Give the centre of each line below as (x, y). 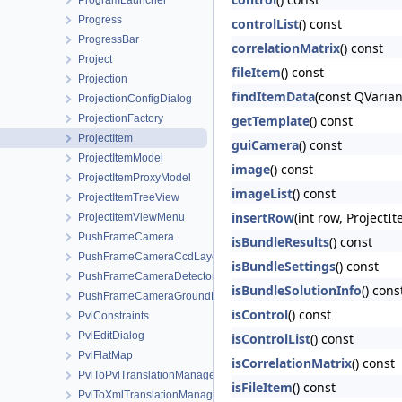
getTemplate (271, 121)
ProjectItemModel (121, 158)
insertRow (263, 218)
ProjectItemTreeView (129, 197)
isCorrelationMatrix (292, 363)
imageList (262, 193)
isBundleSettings (284, 266)
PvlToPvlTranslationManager (149, 375)
